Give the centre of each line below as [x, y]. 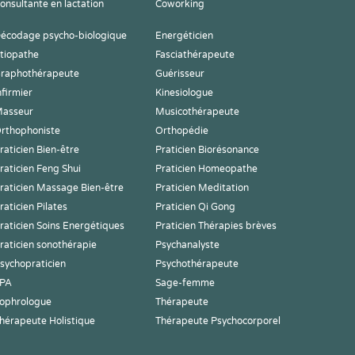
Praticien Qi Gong [195, 207]
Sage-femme [185, 283]
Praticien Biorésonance [207, 150]
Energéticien [184, 36]
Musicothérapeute [197, 112]
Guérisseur [180, 74]
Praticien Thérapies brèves [216, 226]
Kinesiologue [184, 93]
